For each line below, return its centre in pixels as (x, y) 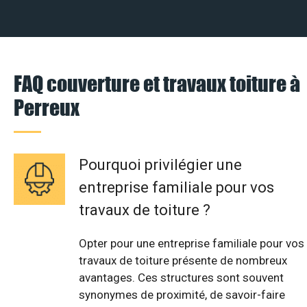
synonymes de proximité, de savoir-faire (182, 294)
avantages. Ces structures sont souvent (181, 277)
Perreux (47, 107)
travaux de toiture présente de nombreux (183, 260)
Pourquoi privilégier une (160, 164)
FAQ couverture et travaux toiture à (157, 83)
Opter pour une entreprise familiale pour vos (192, 243)
